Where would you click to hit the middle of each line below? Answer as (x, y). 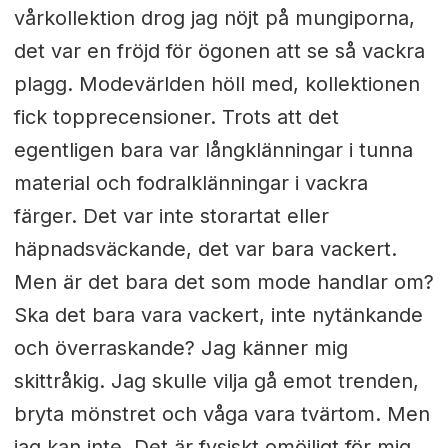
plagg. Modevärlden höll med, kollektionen (216, 83)
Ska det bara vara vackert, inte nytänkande (218, 314)
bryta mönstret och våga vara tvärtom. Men (221, 413)
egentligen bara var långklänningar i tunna (213, 149)
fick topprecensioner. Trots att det (176, 116)
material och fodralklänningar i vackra (190, 182)
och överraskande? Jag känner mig (180, 347)
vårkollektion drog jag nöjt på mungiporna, (214, 17)
